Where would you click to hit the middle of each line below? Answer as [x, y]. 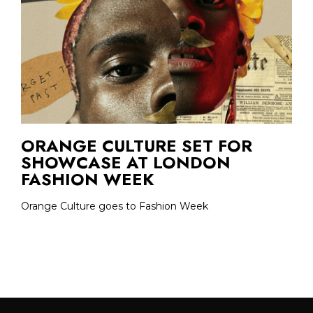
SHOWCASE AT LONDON [126, 163]
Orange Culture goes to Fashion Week [115, 206]
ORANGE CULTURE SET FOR [137, 146]
